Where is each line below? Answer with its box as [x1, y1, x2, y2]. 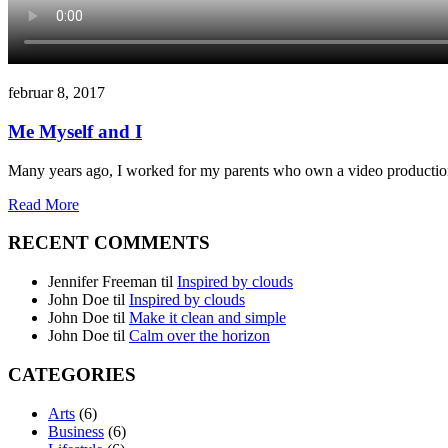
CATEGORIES [8, 363, 136, 385]
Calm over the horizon [129, 327, 270, 345]
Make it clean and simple [129, 309, 286, 327]
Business [48, 422, 104, 440]
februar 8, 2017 [8, 84, 105, 102]
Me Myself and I [8, 121, 142, 142]
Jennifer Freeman [48, 273, 157, 291]
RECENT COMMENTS [8, 232, 210, 254]
